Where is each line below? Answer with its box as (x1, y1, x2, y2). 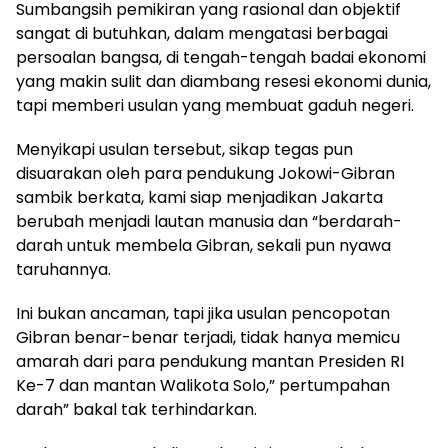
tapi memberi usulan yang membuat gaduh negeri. (16, 94, 414, 118)
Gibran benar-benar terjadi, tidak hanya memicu (16, 326, 400, 350)
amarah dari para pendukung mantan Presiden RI (16, 350, 404, 374)
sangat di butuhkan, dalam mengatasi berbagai (16, 22, 388, 46)
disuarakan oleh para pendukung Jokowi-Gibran (16, 162, 395, 186)
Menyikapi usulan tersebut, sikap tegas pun (16, 138, 353, 162)
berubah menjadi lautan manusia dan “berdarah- (16, 210, 402, 234)
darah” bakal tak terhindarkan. (16, 398, 257, 422)
